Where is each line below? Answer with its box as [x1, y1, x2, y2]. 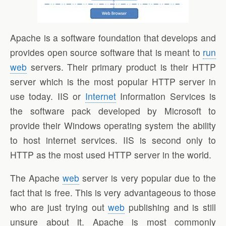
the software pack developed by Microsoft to [10, 104, 216, 117]
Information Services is [116, 89, 216, 102]
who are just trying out [10, 201, 108, 214]
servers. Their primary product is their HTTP [27, 60, 216, 73]
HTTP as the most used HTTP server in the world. [10, 148, 211, 161]
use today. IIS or [10, 89, 85, 102]
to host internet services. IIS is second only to [10, 133, 216, 146]
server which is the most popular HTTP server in [10, 75, 216, 88]
